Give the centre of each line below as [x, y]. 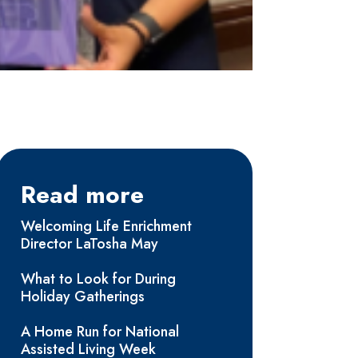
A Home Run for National [99, 332]
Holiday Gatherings [82, 297]
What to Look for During [98, 279]
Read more [82, 195]
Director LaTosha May [89, 244]
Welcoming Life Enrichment [106, 227]
